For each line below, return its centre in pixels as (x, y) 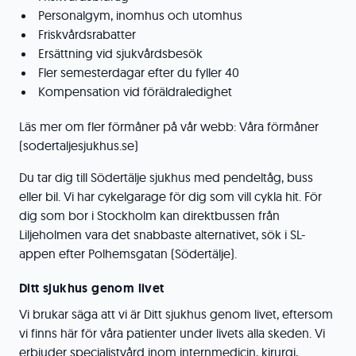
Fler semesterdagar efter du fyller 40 (139, 72)
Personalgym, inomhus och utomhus (140, 15)
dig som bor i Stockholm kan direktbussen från (149, 215)
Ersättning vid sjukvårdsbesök (120, 53)
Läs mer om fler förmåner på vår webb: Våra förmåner (169, 126)
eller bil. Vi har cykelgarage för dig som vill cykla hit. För (170, 196)
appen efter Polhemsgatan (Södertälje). (131, 253)
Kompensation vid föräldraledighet (135, 91)
